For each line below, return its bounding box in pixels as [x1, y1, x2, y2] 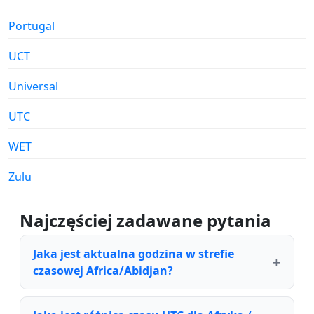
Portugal [8, 18, 55, 34]
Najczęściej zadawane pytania [20, 209, 271, 233]
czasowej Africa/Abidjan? [33, 263, 173, 279]
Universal [8, 78, 58, 95]
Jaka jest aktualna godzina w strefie [33, 246, 234, 262]
